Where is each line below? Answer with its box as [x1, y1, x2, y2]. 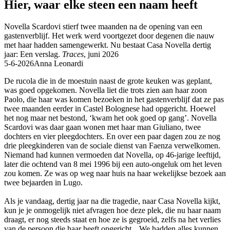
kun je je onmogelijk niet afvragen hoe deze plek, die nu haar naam [4, 205, 221, 215]
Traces [62, 49, 84, 59]
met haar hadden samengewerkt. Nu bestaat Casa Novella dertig [4, 40, 211, 49]
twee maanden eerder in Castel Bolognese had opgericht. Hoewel [4, 104, 216, 113]
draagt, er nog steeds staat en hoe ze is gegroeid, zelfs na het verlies [4, 215, 221, 224]
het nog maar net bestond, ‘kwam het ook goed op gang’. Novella [4, 113, 217, 122]
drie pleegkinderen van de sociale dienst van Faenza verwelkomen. [4, 141, 220, 150]
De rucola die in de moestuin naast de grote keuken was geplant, [4, 76, 212, 85]
